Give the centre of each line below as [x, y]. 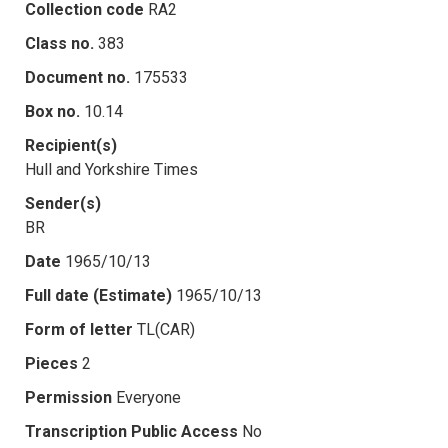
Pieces [51, 363]
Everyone [148, 397]
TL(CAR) [166, 329]
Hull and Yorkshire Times [111, 169]
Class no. [59, 43]
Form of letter [79, 329]
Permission [68, 397]
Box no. [52, 111]
